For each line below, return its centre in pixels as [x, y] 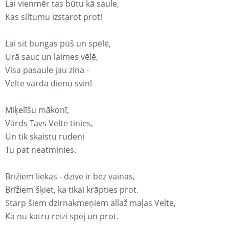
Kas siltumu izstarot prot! [54, 17]
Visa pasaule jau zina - [47, 70]
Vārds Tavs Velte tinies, [49, 123]
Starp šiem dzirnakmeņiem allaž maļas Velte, [90, 203]
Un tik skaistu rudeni [45, 137]
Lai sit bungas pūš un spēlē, [58, 44]
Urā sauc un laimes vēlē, [52, 57]
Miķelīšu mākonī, [37, 110]
